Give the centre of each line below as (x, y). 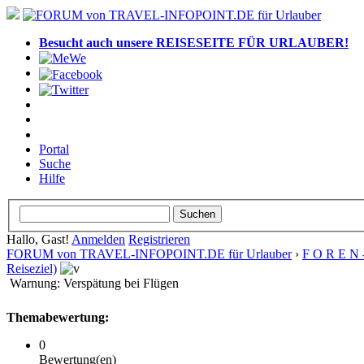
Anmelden (98, 239)
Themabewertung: (58, 317)
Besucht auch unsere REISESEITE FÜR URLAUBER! (194, 43)
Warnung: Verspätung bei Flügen (94, 283)
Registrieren (159, 239)
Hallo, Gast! (39, 239)
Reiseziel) (32, 268)
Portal (54, 149)
